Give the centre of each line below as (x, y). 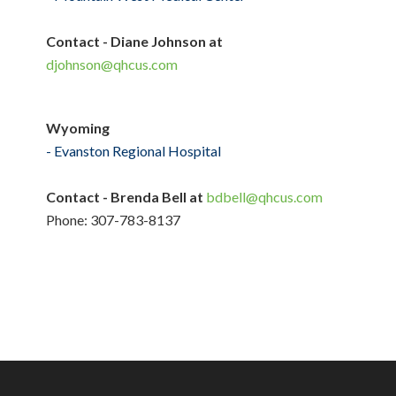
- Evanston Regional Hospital (134, 151)
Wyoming (78, 128)
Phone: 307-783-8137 (114, 220)
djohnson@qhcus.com (112, 65)
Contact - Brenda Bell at (126, 197)
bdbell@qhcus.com (265, 197)
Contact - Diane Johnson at (135, 42)
